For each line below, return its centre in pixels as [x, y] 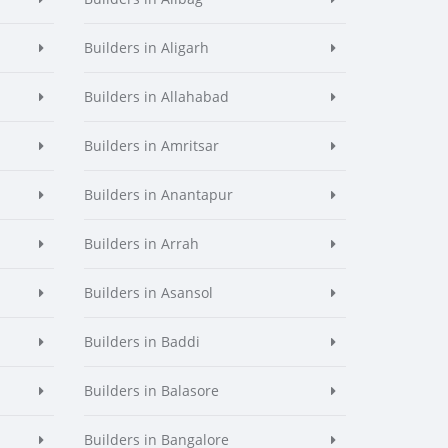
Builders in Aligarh [146, 47]
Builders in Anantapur [158, 194]
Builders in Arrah [141, 243]
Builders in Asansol [148, 292]
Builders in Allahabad [156, 96]
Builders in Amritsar [151, 145]
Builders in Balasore [151, 390]
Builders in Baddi [141, 341]
